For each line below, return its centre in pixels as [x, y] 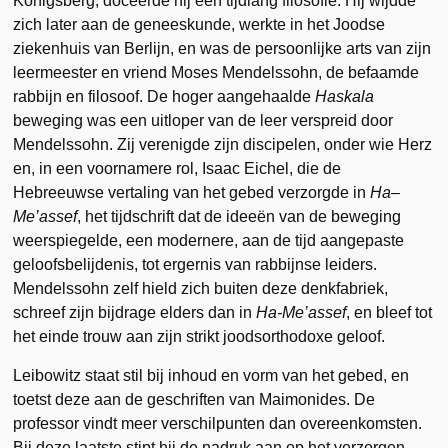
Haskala [345, 96]
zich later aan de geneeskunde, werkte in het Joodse [199, 24]
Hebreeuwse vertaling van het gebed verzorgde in [192, 192]
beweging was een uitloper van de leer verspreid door [203, 120]
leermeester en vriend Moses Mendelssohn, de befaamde [216, 72]
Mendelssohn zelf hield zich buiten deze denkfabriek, [201, 288]
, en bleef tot [389, 312]
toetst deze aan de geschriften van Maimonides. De [194, 399]
